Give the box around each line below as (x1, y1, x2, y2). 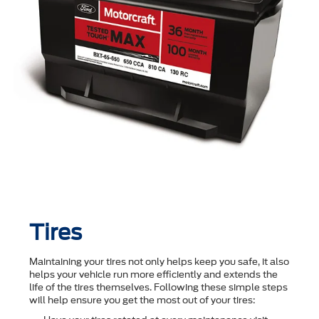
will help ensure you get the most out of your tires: (29, 294, 256, 305)
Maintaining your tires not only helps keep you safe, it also (29, 256, 289, 267)
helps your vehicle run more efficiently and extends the (29, 268, 278, 280)
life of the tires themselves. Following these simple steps (29, 281, 288, 293)
